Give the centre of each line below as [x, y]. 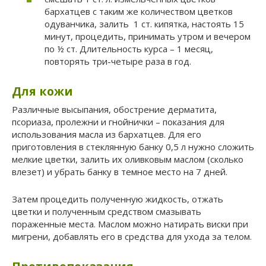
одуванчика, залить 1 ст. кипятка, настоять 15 [144, 24]
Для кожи [42, 91]
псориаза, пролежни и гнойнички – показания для [118, 122]
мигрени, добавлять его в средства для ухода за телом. [132, 237]
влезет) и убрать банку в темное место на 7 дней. [120, 172]
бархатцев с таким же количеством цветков [139, 12]
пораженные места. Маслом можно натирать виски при [130, 224]
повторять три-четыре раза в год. [118, 61]
